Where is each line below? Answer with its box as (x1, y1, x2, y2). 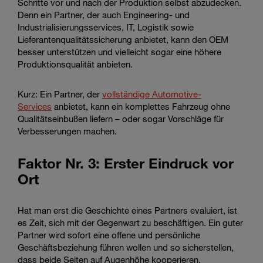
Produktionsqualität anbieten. (18, 58, 133, 69)
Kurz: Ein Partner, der (18, 88, 102, 99)
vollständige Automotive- (102, 88, 201, 99)
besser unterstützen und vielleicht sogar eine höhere (18, 46, 221, 57)
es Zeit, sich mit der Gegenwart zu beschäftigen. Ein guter (18, 217, 243, 228)
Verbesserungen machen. (18, 125, 117, 136)
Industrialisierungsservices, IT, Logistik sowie (18, 21, 194, 32)
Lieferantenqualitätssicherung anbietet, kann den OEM (18, 33, 228, 45)
